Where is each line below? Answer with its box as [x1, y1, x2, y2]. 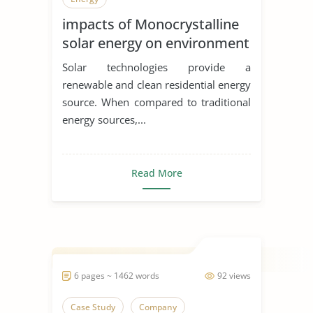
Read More [131, 166, 182, 180]
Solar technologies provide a [62, 59, 251, 74]
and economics [62, 52, 161, 71]
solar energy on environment [62, 33, 249, 52]
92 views [217, 269, 251, 282]
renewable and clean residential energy [62, 77, 251, 92]
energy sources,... [62, 112, 146, 126]
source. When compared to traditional [62, 94, 251, 109]
